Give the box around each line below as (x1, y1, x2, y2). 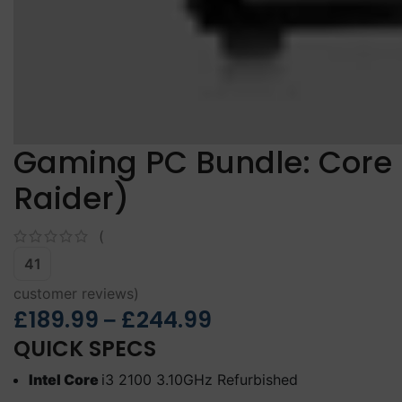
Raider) (13, 177, 129, 220)
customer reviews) (13, 284, 139, 302)
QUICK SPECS (13, 334, 156, 364)
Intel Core (29, 371, 101, 389)
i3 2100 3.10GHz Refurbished (101, 371, 298, 389)
